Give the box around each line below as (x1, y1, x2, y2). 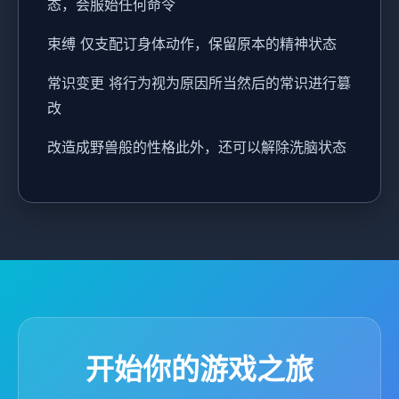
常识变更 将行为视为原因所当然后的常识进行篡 (47, 73, 351, 92)
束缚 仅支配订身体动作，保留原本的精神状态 (47, 34, 337, 53)
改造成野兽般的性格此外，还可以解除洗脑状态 (47, 137, 346, 156)
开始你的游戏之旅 (85, 351, 313, 387)
